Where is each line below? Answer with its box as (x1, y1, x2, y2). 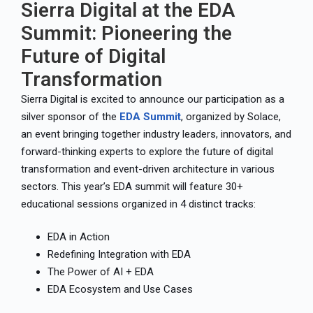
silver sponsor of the (21, 110, 119, 123)
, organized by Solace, (181, 110, 281, 123)
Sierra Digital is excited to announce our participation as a (21, 92, 284, 105)
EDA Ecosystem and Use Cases (47, 283, 193, 296)
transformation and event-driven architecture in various (21, 162, 275, 175)
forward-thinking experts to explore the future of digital (21, 145, 273, 158)
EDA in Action (47, 231, 110, 244)
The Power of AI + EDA (47, 265, 154, 279)
